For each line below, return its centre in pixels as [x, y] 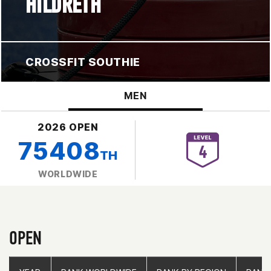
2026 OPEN [68, 127]
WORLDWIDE [68, 174]
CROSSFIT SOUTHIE [83, 62]
